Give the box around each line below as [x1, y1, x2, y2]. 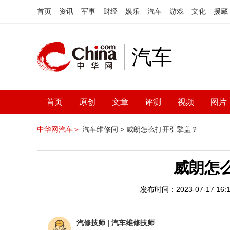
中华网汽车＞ [37, 125, 80, 133]
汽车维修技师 [111, 219, 155, 227]
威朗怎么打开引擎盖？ [126, 125, 198, 133]
